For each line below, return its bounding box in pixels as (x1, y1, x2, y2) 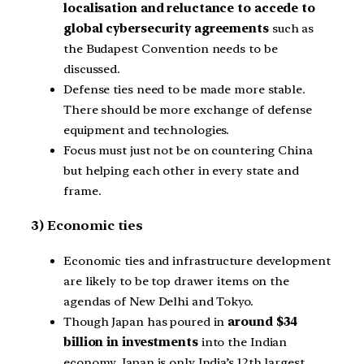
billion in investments (63, 334, 198, 349)
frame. (63, 183, 102, 198)
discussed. (63, 61, 121, 76)
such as (268, 20, 314, 36)
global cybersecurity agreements (63, 20, 269, 36)
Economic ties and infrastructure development (63, 253, 331, 268)
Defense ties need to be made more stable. (63, 81, 305, 97)
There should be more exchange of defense (63, 102, 312, 117)
